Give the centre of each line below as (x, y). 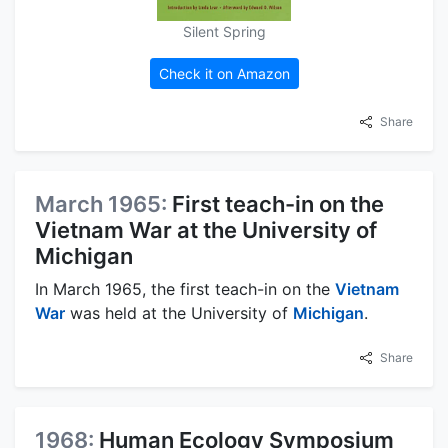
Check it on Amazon (224, 74)
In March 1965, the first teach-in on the (185, 289)
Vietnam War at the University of (206, 230)
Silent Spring (224, 32)
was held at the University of (179, 313)
